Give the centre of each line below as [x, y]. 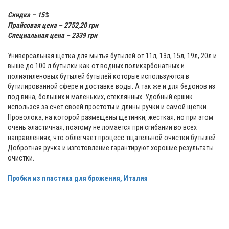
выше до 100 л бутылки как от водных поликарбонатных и [96, 66]
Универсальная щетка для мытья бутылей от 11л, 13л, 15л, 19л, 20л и [112, 56]
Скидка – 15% [28, 15]
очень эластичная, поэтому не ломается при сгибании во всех [102, 128]
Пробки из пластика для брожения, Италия [78, 179]
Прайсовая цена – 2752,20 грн [53, 25]
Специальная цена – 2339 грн [52, 36]
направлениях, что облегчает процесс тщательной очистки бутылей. [112, 138]
